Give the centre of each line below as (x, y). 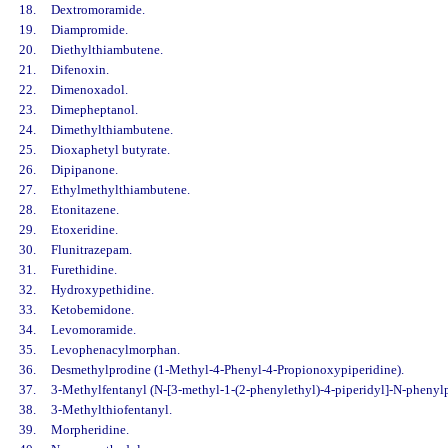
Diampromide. (89, 29)
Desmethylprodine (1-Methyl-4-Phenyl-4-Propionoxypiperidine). (227, 369)
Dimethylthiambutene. (111, 129)
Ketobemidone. (92, 309)
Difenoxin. (79, 69)
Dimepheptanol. (94, 109)
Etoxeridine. (84, 229)
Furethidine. (83, 269)
